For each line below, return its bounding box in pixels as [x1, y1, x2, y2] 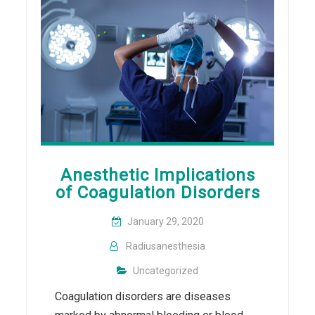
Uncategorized [133, 264, 198, 276]
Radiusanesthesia [126, 240, 205, 252]
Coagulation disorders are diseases [55, 289, 231, 303]
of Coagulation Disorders [55, 182, 260, 202]
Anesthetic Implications [60, 165, 255, 185]
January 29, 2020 [127, 215, 204, 227]
